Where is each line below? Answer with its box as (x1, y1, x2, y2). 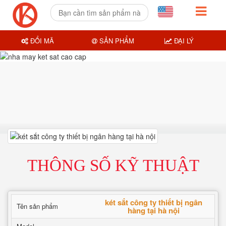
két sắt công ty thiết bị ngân (104, 197, 202, 208)
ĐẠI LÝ (172, 35, 194, 45)
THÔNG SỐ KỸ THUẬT (27, 156, 199, 175)
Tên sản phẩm (17, 201, 58, 211)
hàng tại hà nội (127, 205, 180, 216)
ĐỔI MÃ (28, 35, 54, 45)
